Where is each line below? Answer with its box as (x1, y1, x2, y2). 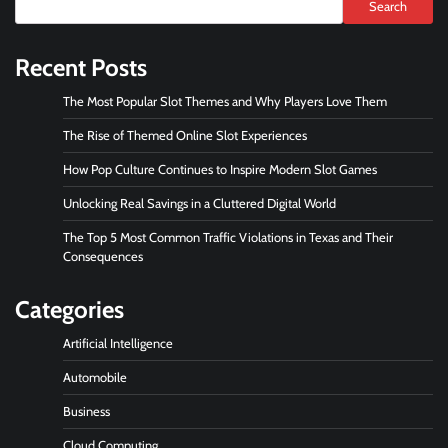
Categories (15, 295, 124, 325)
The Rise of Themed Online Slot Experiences (63, 128, 307, 144)
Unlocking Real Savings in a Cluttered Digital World (63, 196, 336, 212)
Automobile (63, 370, 127, 386)
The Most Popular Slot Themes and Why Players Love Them (63, 94, 387, 110)
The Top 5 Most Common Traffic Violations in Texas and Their (63, 230, 393, 246)
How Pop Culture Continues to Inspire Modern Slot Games (63, 162, 377, 178)
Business (63, 404, 110, 420)
